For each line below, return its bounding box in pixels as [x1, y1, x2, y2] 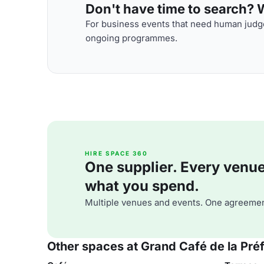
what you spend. [85, 177, 199, 194]
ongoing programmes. [85, 32, 177, 44]
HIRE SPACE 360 [85, 150, 148, 157]
